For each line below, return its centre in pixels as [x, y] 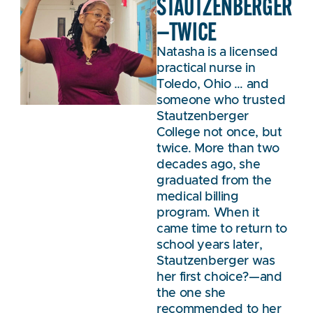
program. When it [208, 213]
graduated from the [214, 181]
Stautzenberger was [216, 261]
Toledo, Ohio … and [213, 84]
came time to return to [222, 229]
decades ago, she [209, 165]
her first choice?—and [219, 277]
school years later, [210, 245]
